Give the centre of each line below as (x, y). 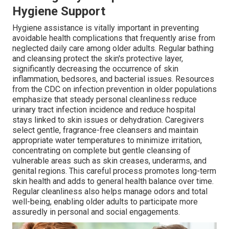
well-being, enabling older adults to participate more (105, 202)
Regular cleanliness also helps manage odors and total (110, 192)
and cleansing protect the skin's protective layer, (98, 59)
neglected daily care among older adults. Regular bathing (113, 49)
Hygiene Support (59, 12)
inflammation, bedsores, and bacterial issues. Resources (113, 79)
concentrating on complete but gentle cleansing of (101, 151)
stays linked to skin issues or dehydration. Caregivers (108, 120)
